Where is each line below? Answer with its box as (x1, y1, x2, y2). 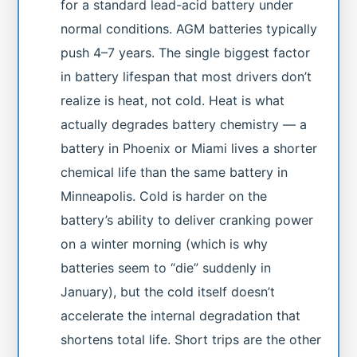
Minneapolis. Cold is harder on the (61, 187, 268, 204)
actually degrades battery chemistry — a (61, 116, 308, 132)
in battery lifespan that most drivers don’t (61, 68, 312, 84)
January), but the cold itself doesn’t (61, 283, 276, 300)
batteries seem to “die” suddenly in (61, 259, 272, 276)
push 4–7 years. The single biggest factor (61, 44, 311, 61)
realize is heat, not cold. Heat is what (61, 92, 285, 108)
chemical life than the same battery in (61, 163, 288, 180)
